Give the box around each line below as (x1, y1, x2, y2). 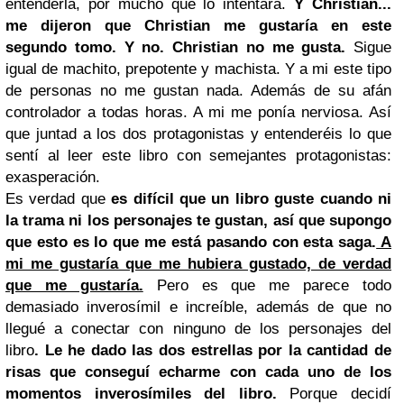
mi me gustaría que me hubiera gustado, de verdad (5, 255, 391, 272)
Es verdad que (5, 190, 112, 207)
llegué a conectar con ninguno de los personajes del (5, 320, 391, 337)
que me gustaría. (5, 277, 143, 294)
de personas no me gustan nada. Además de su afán (5, 82, 391, 99)
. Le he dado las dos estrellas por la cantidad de (34, 342, 391, 359)
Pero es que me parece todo (142, 277, 391, 294)
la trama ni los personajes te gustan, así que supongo (5, 212, 391, 229)
